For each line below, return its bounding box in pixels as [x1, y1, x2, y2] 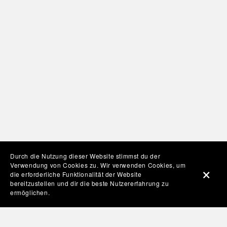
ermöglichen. [10, 188, 50, 197]
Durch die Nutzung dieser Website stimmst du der [10, 152, 161, 160]
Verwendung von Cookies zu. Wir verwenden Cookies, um [10, 161, 186, 169]
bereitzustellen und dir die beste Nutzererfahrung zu [10, 179, 169, 187]
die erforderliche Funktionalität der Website [10, 170, 142, 178]
